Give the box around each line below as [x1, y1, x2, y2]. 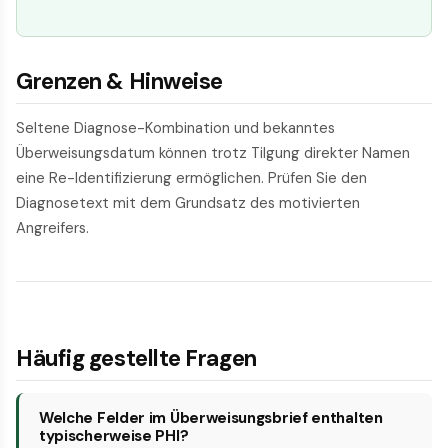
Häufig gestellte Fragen [16, 344, 257, 374]
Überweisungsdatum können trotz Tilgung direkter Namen [16, 143, 410, 164]
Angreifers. [16, 218, 89, 239]
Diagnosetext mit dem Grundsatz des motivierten [16, 193, 360, 214]
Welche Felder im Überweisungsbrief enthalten [39, 408, 383, 429]
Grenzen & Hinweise [16, 67, 223, 97]
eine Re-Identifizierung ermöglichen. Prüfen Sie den [16, 168, 367, 189]
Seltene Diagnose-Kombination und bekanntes [16, 118, 335, 139]
